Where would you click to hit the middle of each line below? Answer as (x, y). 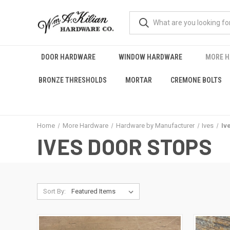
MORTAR (139, 80)
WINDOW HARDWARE (150, 57)
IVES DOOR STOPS (124, 146)
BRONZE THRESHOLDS (73, 80)
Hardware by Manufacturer (155, 126)
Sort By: (54, 191)
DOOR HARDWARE (68, 57)
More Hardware (85, 126)
